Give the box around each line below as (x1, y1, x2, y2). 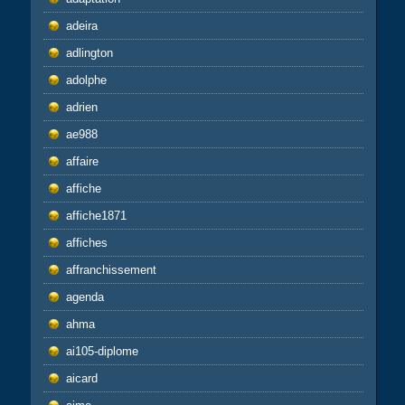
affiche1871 (65, 209, 127, 223)
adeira (65, 19, 98, 33)
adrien (65, 100, 98, 115)
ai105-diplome (65, 344, 138, 359)
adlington (65, 46, 113, 61)
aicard (65, 372, 98, 386)
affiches (65, 236, 108, 250)
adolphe (65, 73, 107, 88)
